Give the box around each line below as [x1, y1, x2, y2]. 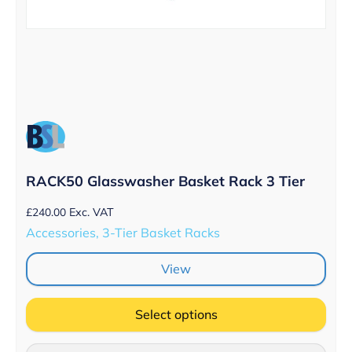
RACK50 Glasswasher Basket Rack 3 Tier [26, 172, 305, 191]
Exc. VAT [69, 205, 114, 220]
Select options [134, 306, 218, 323]
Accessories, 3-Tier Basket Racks [26, 225, 220, 241]
